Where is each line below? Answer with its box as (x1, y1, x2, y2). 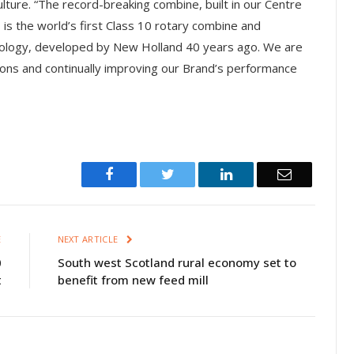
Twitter (173, 166, 215, 181)
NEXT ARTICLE (57, 232, 121, 245)
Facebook (112, 166, 168, 181)
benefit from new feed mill (57, 271, 209, 288)
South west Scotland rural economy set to (57, 254, 296, 270)
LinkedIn (231, 166, 284, 181)
